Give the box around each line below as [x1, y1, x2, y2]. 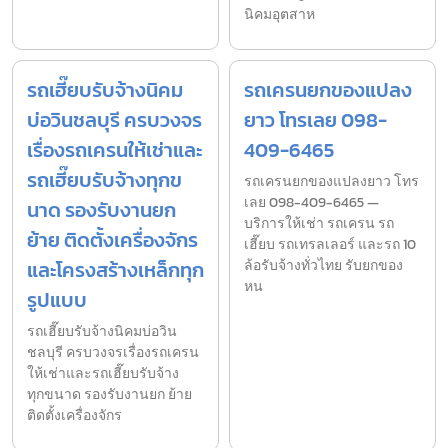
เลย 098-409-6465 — [244, 191, 379, 213]
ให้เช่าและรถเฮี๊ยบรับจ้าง [27, 362, 179, 384]
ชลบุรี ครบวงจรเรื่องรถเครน [27, 341, 199, 363]
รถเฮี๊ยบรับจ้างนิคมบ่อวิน [27, 320, 177, 342]
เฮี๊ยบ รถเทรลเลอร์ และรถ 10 [244, 233, 416, 255]
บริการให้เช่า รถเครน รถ [244, 212, 394, 234]
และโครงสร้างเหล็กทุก [27, 254, 204, 285]
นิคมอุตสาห [244, 3, 315, 25]
